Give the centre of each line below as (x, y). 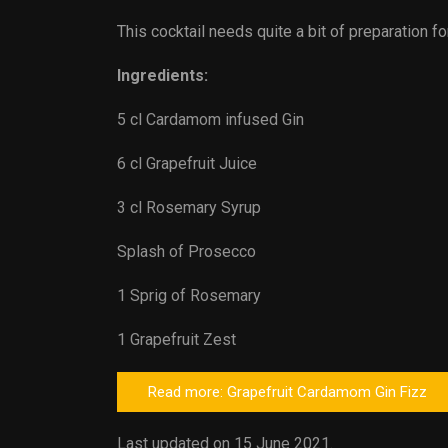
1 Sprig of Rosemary (189, 295)
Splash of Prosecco (186, 251)
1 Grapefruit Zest (176, 339)
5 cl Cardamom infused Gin (210, 119)
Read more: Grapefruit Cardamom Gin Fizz (287, 392)
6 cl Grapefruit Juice (187, 163)
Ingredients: (162, 75)
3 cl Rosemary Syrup (189, 207)
